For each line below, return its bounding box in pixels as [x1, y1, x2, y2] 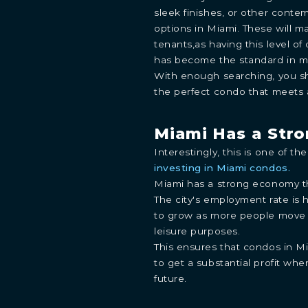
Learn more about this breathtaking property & [9, 150, 299, 164]
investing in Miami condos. [154, 162, 291, 173]
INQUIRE [95, 120, 213, 148]
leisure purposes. [154, 225, 241, 236]
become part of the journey [70, 167, 238, 181]
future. [154, 272, 187, 284]
